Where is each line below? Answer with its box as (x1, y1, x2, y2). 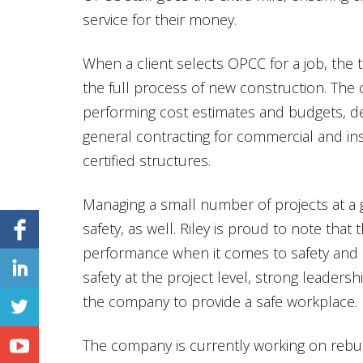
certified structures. (83, 150, 211, 170)
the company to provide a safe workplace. (83, 291, 357, 311)
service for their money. (83, 9, 237, 29)
